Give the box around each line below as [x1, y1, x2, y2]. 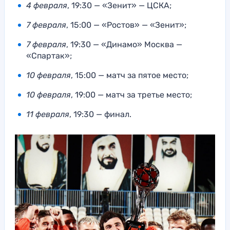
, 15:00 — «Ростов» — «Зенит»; [66, 20, 186, 30]
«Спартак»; [26, 50, 72, 61]
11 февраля [26, 109, 69, 119]
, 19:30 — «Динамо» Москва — [66, 39, 182, 49]
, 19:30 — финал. [69, 109, 131, 119]
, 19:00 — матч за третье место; [71, 89, 192, 100]
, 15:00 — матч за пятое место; [71, 70, 188, 80]
